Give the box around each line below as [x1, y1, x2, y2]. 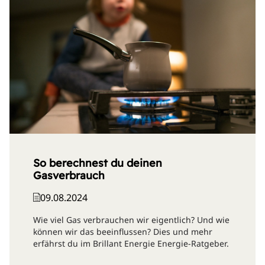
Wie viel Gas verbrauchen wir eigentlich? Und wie [33, 214, 230, 225]
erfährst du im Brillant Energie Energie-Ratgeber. [33, 237, 229, 249]
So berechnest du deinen [33, 156, 162, 170]
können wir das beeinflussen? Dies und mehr [33, 225, 212, 237]
